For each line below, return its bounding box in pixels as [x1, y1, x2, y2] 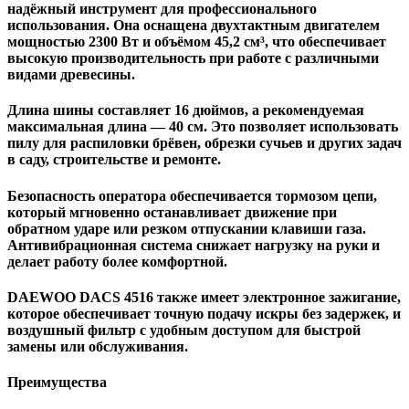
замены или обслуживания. [7, 338, 188, 354]
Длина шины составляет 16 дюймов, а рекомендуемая [7, 102, 364, 119]
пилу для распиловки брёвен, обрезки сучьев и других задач [7, 135, 402, 152]
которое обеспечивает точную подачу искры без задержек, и [7, 305, 401, 321]
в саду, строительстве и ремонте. [7, 152, 221, 168]
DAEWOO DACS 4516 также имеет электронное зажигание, [7, 288, 401, 305]
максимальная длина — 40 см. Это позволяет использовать [7, 119, 398, 135]
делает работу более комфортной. [7, 253, 227, 269]
